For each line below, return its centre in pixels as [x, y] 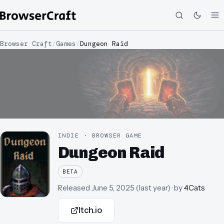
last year [153, 188]
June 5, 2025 [113, 188]
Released [74, 188]
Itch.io [90, 210]
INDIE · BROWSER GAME [100, 135]
